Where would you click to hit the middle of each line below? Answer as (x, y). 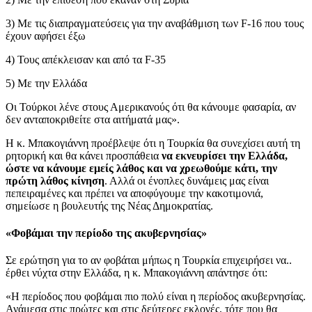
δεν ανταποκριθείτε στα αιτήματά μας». (93, 119)
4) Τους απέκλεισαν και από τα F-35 (86, 59)
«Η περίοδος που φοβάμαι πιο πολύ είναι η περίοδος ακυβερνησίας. (156, 297)
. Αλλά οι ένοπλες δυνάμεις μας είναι (187, 180)
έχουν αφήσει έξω (46, 36)
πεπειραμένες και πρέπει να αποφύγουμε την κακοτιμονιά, (134, 193)
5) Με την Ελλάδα (46, 83)
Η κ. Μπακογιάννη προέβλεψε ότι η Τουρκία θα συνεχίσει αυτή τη (153, 143)
